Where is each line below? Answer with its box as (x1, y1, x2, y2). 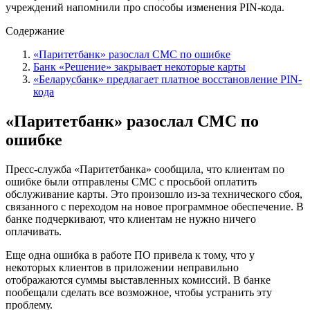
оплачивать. (6, 225, 62, 237)
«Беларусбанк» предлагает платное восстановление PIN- (33, 73, 302, 85)
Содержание (6, 24, 64, 37)
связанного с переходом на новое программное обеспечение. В (6, 200, 304, 212)
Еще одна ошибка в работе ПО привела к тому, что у (6, 248, 255, 261)
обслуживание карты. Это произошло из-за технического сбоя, (6, 188, 302, 200)
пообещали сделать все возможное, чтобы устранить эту (6, 286, 272, 298)
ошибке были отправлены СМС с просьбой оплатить (6, 175, 257, 188)
